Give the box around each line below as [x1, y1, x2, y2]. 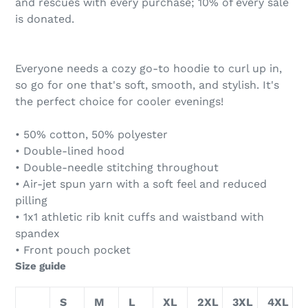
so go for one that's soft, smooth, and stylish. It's [15, 78, 279, 91]
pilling [15, 193, 47, 207]
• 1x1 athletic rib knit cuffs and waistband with [15, 210, 264, 223]
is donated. [15, 12, 74, 25]
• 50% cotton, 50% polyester [15, 127, 168, 141]
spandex [15, 226, 60, 240]
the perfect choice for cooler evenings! [15, 94, 223, 108]
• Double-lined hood [15, 144, 124, 157]
